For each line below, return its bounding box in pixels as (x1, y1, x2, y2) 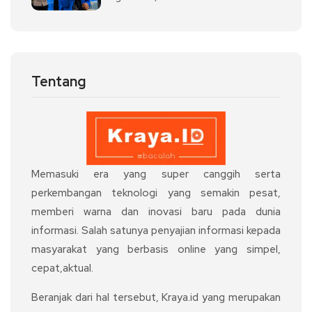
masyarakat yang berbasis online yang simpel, (31, 242, 281, 257)
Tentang (31, 72, 86, 91)
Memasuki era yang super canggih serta (31, 167, 281, 182)
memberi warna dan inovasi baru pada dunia (31, 205, 281, 219)
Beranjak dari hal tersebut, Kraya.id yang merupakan (31, 290, 281, 305)
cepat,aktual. (31, 261, 93, 276)
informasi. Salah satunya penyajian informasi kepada (31, 224, 281, 238)
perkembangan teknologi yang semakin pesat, (31, 186, 281, 201)
